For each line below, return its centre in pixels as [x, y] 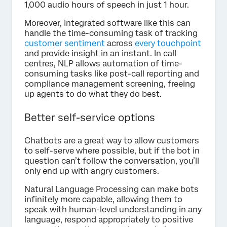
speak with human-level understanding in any [113, 210]
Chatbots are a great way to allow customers [112, 141]
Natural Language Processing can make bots [111, 190]
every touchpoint [168, 44]
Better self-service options [90, 118]
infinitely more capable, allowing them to [103, 200]
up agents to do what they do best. [93, 94]
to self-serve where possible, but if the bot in [112, 151]
